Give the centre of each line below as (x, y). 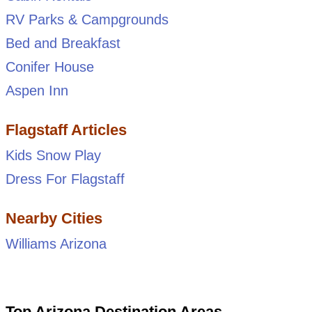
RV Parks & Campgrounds (87, 19)
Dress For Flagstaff (65, 179)
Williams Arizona (56, 243)
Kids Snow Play (53, 155)
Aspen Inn (37, 90)
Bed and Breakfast (63, 43)
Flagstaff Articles (66, 130)
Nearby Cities (54, 218)
